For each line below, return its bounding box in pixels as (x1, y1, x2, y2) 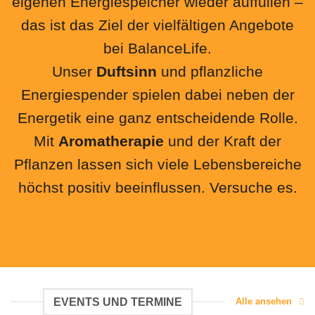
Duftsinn (96, 63, 157, 80)
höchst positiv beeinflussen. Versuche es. (18, 179, 297, 196)
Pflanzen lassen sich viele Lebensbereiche (13, 156, 302, 173)
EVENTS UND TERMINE (53, 295, 182, 308)
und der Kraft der (164, 133, 281, 150)
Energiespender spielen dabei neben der (20, 86, 295, 103)
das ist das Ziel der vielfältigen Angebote (21, 17, 294, 34)
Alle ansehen (236, 296, 292, 307)
